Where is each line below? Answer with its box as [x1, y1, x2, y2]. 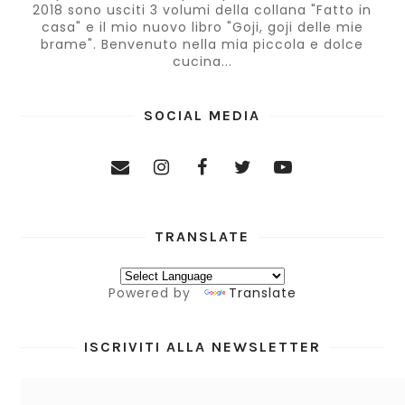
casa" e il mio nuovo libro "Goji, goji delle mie [41, 18, 363, 37]
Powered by [108, 284, 195, 303]
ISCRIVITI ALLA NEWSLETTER [83, 338, 321, 356]
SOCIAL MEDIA [144, 107, 261, 125]
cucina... [172, 52, 232, 71]
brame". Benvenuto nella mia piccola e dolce [41, 35, 364, 54]
